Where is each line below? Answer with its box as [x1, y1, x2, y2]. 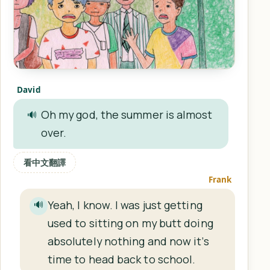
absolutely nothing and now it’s [47, 233, 209, 248]
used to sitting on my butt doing [47, 215, 213, 230]
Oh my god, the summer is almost [40, 107, 213, 122]
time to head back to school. [47, 251, 196, 266]
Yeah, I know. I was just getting [47, 197, 202, 212]
